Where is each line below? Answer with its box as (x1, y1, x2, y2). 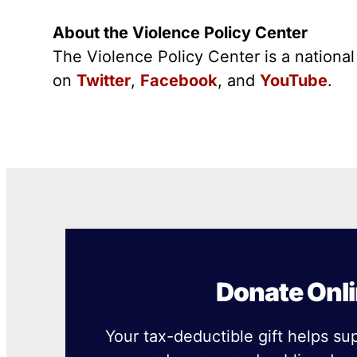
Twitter (76, 71, 131, 91)
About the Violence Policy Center (53, 23, 308, 43)
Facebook (140, 71, 218, 91)
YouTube (260, 71, 328, 91)
